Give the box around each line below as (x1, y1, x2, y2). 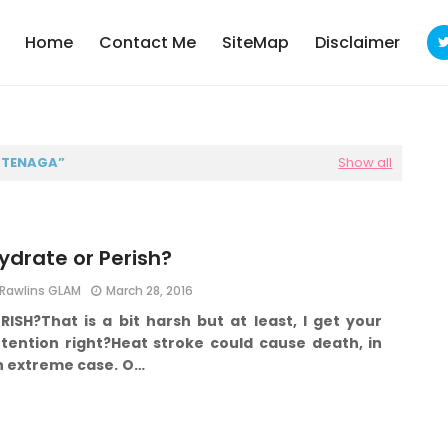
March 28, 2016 (106, 282, 193, 299)
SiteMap (221, 31, 289, 54)
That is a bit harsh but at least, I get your (41, 311, 383, 331)
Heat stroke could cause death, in (110, 333, 383, 353)
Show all (338, 153, 393, 172)
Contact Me (98, 31, 196, 54)
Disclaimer (314, 31, 400, 54)
